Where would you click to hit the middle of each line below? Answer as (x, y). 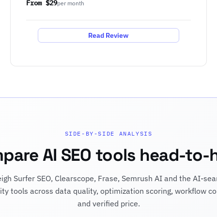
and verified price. (108, 204)
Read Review (108, 35)
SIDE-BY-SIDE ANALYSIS (108, 134)
